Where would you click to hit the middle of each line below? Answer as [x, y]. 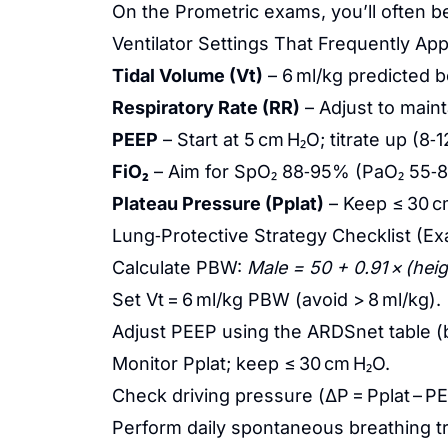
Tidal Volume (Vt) [187, 75]
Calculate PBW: [179, 267]
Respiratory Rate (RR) [206, 107]
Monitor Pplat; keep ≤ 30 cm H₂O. [251, 363]
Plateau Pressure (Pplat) [218, 203]
